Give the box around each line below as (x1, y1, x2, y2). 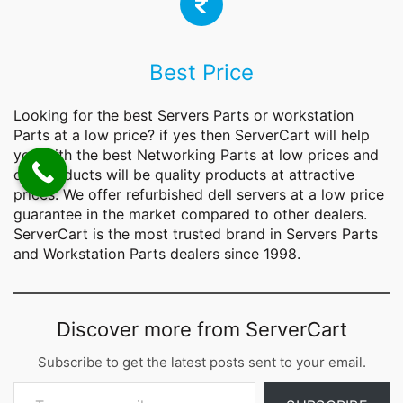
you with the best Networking (13, 146, 220, 165)
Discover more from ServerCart (56, 318, 347, 342)
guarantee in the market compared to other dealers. (13, 205, 367, 224)
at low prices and (256, 146, 379, 165)
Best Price (149, 59, 254, 86)
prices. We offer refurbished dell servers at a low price (13, 185, 384, 204)
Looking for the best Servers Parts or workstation (13, 106, 354, 125)
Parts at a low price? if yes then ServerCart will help (13, 126, 370, 145)
